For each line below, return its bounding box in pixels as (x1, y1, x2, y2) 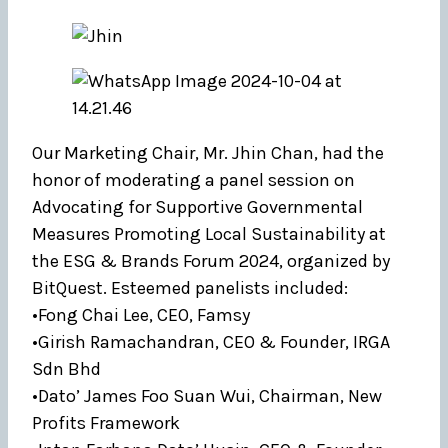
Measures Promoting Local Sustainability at (32, 223, 386, 245)
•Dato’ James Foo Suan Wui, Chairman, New (32, 385, 382, 407)
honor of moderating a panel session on (32, 169, 355, 191)
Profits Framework (32, 412, 180, 434)
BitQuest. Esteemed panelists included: (32, 277, 348, 299)
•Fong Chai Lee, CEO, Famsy (32, 304, 250, 326)
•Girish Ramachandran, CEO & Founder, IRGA (32, 331, 390, 353)
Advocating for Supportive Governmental (32, 196, 363, 218)
